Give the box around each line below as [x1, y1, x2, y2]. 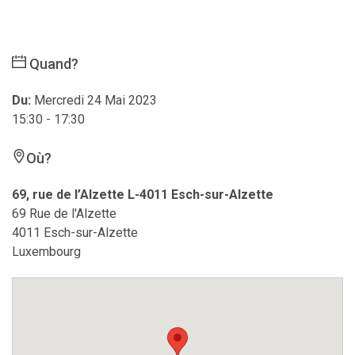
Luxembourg [12, 243, 81, 259]
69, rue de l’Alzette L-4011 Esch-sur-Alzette [12, 186, 273, 202]
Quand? [26, 55, 78, 72]
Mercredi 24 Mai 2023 [34, 92, 157, 108]
